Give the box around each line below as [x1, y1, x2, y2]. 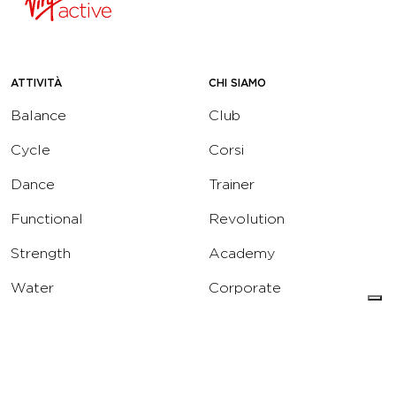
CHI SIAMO [209, 76, 266, 90]
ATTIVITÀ [11, 76, 62, 90]
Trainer [209, 176, 255, 194]
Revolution [209, 210, 285, 228]
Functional [11, 210, 83, 228]
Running [11, 348, 65, 366]
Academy [209, 245, 275, 263]
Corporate [209, 279, 281, 297]
